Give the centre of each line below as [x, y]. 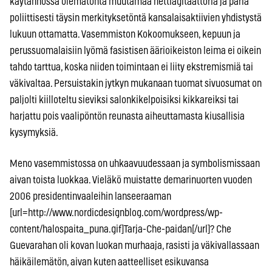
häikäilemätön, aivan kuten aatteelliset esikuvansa [109, 262]
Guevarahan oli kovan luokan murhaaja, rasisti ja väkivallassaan [134, 245]
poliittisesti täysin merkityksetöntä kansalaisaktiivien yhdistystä [136, 18]
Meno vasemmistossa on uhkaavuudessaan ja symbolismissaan [135, 163]
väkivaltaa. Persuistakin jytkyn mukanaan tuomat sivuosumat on [136, 83]
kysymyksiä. [34, 132]
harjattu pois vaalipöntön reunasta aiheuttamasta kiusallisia [127, 116]
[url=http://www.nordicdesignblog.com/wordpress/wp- [116, 212]
